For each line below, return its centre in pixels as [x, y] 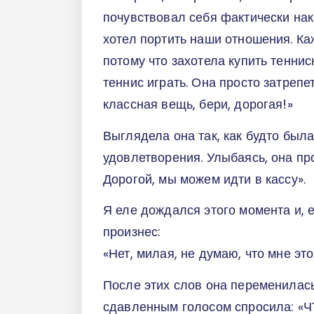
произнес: [134, 232]
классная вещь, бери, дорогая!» [200, 104]
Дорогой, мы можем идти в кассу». [206, 179]
